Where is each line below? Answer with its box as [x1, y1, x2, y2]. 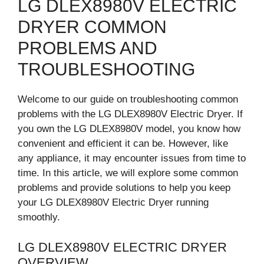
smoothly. [18, 212, 60, 223]
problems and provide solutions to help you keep [18, 182, 230, 193]
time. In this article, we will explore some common [18, 167, 238, 179]
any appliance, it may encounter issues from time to [18, 153, 246, 164]
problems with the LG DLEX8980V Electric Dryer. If [18, 108, 243, 120]
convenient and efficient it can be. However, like [18, 138, 228, 149]
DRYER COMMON [18, 17, 167, 37]
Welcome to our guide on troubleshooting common [18, 94, 238, 105]
